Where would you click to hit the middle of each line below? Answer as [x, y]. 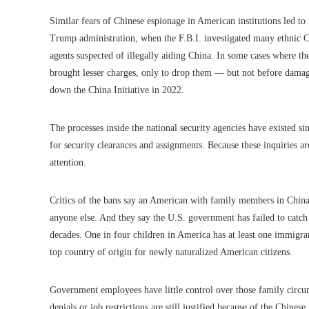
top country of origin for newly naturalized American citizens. [171, 252]
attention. [68, 163]
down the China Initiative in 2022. [117, 90]
